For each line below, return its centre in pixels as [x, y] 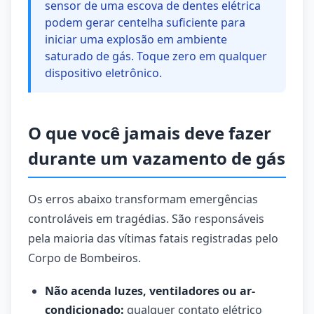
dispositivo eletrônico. [103, 73]
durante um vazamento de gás [157, 158]
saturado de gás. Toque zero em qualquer [156, 56]
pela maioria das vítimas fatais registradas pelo [153, 238]
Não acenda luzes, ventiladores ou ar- [150, 291]
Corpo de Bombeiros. [84, 258]
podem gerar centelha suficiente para [145, 22]
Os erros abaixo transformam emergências [143, 199]
